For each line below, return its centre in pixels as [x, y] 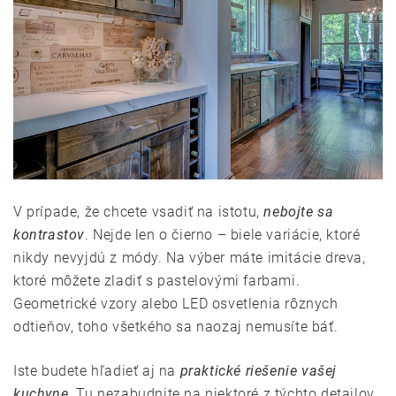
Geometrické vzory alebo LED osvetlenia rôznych [176, 304]
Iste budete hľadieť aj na [97, 371]
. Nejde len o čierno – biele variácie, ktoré [223, 235]
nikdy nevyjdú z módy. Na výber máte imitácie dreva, [190, 258]
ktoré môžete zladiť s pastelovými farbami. [157, 281]
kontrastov [49, 235]
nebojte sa [299, 212]
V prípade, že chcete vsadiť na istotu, [139, 212]
